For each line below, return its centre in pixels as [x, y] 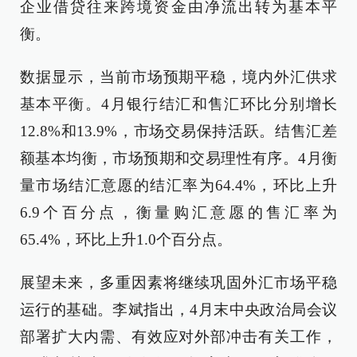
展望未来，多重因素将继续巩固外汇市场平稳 [178, 282]
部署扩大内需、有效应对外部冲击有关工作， [178, 337]
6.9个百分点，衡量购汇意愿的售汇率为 [178, 212]
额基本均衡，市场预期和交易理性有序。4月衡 [178, 158]
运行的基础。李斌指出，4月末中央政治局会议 [178, 310]
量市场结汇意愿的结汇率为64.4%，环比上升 [178, 185]
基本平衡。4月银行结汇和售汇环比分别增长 [178, 104]
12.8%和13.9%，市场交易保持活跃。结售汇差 [178, 131]
